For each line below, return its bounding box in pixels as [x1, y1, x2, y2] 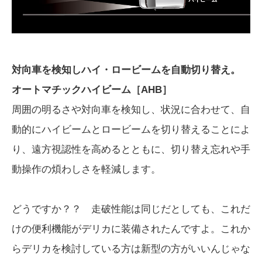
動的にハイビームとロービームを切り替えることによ [12, 123, 250, 135]
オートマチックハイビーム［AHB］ [12, 84, 172, 95]
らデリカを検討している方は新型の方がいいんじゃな [12, 243, 250, 254]
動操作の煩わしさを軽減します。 [12, 163, 161, 175]
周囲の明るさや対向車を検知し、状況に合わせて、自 [12, 104, 250, 115]
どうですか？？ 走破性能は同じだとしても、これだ [12, 203, 250, 215]
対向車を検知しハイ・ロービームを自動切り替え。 [12, 64, 240, 75]
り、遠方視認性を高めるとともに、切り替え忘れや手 [12, 143, 250, 155]
